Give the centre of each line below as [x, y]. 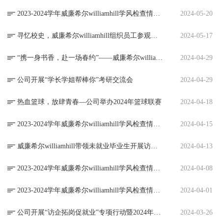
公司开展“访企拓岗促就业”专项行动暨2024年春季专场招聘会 [157, 213]
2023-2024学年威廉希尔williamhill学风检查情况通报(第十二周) [157, 14]
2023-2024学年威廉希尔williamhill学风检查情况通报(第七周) [157, 124]
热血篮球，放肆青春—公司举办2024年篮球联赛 [89, 102]
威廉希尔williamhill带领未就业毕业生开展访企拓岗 [154, 146]
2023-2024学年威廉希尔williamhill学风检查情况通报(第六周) [157, 168]
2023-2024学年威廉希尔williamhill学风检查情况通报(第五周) [157, 191]
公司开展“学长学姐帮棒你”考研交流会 [75, 80]
